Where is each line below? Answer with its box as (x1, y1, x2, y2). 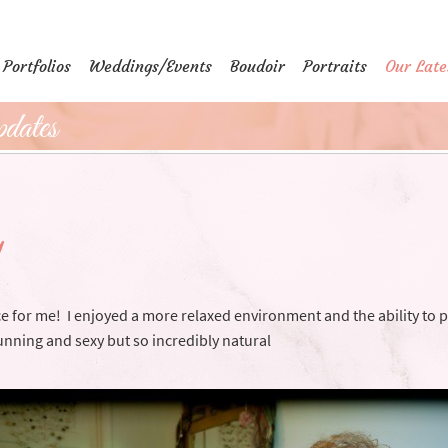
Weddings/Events (89, 56, 212, 76)
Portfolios (3, 56, 71, 76)
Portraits (303, 56, 367, 76)
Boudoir (230, 56, 285, 76)
